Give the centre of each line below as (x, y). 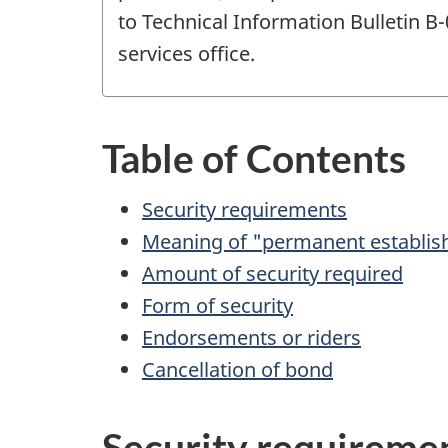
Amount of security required (272, 273)
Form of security (217, 305)
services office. (186, 53)
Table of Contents (254, 158)
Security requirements (244, 209)
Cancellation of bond (237, 369)
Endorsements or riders (251, 337)
